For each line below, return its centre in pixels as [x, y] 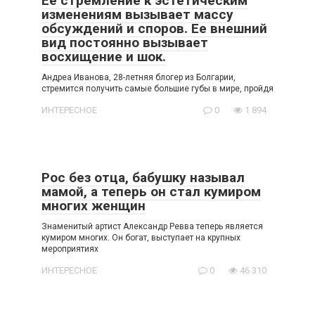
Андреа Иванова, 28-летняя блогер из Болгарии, [139, 78]
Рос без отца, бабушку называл [143, 178]
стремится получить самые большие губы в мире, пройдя [157, 89]
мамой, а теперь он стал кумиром [151, 192]
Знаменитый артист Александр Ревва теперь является [152, 227]
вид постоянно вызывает [125, 43]
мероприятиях [70, 249]
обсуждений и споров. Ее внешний [154, 29]
